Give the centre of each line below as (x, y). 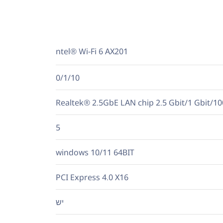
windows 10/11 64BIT (95, 152)
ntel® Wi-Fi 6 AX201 (92, 51)
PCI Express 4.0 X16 (92, 177)
